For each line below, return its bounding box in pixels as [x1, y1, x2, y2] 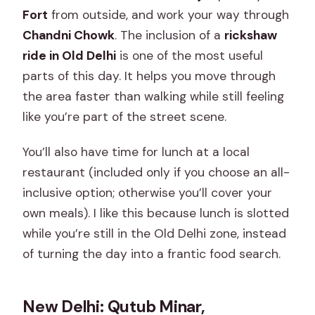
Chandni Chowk [22, 27, 115, 43]
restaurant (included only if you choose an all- [22, 164, 290, 180]
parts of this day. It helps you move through [22, 67, 276, 84]
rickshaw [224, 27, 278, 43]
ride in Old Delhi [22, 47, 117, 63]
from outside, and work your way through [48, 6, 290, 22]
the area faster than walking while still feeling [22, 88, 285, 104]
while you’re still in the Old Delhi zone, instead [22, 225, 287, 241]
